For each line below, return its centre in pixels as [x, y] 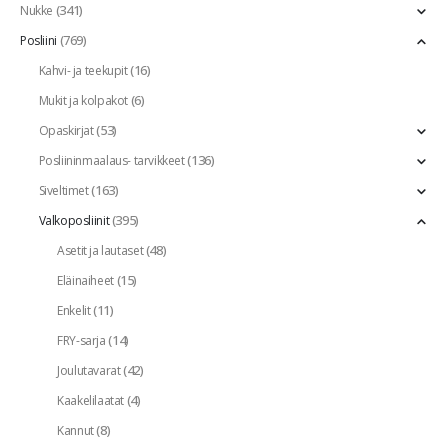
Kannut [75, 431]
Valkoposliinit [74, 221]
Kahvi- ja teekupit [83, 71]
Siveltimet [63, 191]
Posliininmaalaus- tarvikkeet [111, 161]
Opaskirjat [66, 131]
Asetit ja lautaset [100, 251]
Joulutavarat [89, 371]
